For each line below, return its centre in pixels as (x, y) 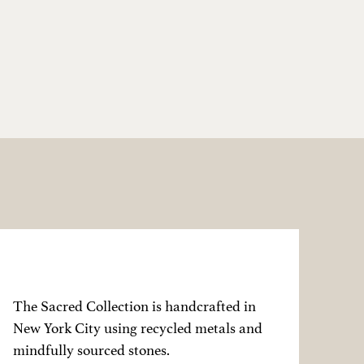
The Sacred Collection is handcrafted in (134, 306)
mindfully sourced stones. (91, 350)
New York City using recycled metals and (137, 328)
